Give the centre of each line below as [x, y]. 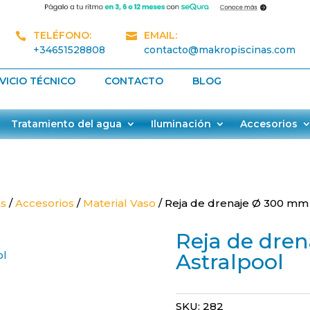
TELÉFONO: [62, 35]
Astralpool [229, 262]
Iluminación [181, 124]
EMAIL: [161, 35]
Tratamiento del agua [66, 124]
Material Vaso [120, 203]
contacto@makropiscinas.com [220, 50]
